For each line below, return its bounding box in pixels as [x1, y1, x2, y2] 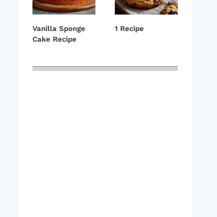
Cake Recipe [32, 35, 77, 44]
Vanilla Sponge [32, 24, 85, 33]
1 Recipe [115, 24, 144, 33]
